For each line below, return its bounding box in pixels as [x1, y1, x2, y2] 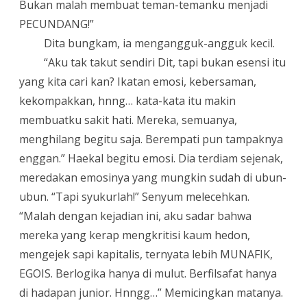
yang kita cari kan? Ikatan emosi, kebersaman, [19, 73, 256, 89]
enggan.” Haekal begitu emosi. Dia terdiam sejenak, [19, 150, 283, 166]
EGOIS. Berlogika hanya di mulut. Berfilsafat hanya [19, 265, 277, 281]
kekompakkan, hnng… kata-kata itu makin [19, 93, 236, 108]
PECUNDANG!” [19, 16, 94, 32]
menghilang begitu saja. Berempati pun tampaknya [19, 131, 283, 147]
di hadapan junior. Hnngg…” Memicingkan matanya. [19, 284, 283, 300]
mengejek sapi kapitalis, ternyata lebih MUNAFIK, [19, 246, 273, 262]
